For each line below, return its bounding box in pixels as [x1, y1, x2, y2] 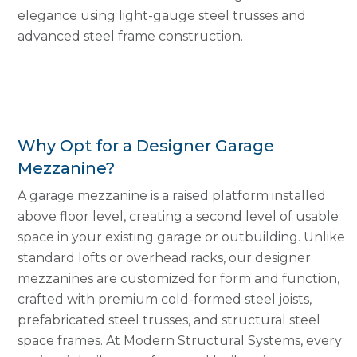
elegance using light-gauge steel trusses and [18, 8, 307, 24]
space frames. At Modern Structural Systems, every [18, 332, 343, 348]
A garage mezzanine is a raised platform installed [18, 187, 327, 203]
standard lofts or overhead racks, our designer [18, 249, 312, 265]
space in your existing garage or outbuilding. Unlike [18, 229, 346, 245]
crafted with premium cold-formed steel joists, [18, 291, 312, 307]
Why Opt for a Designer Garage [18, 135, 275, 155]
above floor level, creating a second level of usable [18, 208, 339, 224]
